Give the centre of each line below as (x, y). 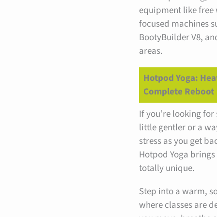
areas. (151, 51)
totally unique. (167, 169)
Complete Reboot (178, 92)
